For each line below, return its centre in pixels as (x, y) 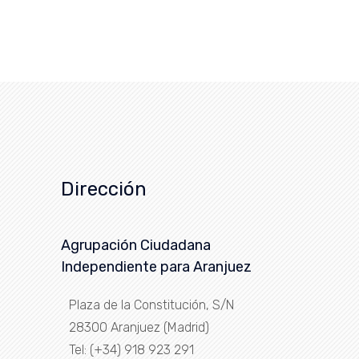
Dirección (104, 189)
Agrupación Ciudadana (136, 245)
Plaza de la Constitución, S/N (151, 305)
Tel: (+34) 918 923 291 (131, 350)
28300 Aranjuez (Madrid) (139, 327)
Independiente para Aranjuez (156, 267)
